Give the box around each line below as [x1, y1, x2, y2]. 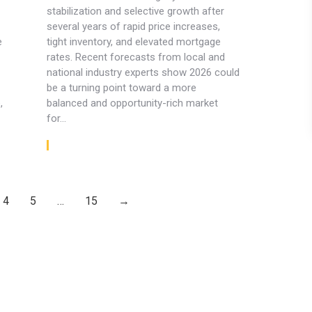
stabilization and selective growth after [46, 5, 224, 17]
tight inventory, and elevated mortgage [46, 36, 221, 48]
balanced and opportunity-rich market [46, 97, 218, 109]
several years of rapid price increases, [46, 20, 220, 33]
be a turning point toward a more [46, 81, 196, 94]
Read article [55, 139, 114, 152]
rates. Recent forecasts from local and [46, 51, 225, 63]
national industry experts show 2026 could [46, 66, 240, 79]
